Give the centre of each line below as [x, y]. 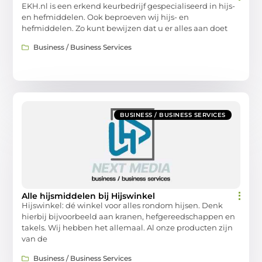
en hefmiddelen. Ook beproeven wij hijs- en [106, 17]
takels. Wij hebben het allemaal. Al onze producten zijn [127, 228]
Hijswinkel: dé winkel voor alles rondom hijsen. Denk [123, 206]
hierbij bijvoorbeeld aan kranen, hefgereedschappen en [129, 217]
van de [35, 239]
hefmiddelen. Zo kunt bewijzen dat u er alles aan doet [125, 28]
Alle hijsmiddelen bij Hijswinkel [89, 196]
